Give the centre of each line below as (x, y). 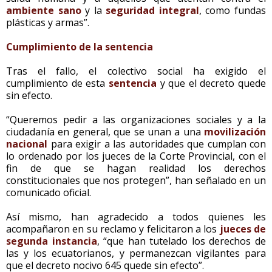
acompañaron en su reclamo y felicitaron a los (113, 229)
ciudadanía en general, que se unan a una (105, 131)
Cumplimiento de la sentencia (80, 46)
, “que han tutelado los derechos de (182, 241)
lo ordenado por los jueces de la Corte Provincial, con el (136, 156)
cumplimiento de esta (57, 83)
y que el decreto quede (211, 83)
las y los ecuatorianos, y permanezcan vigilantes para (136, 253)
